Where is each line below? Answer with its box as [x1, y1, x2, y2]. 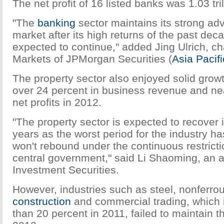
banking [37, 17, 75, 28]
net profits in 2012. [12, 96, 101, 108]
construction [12, 195, 71, 207]
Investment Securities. [12, 164, 119, 175]
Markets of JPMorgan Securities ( [12, 53, 172, 64]
